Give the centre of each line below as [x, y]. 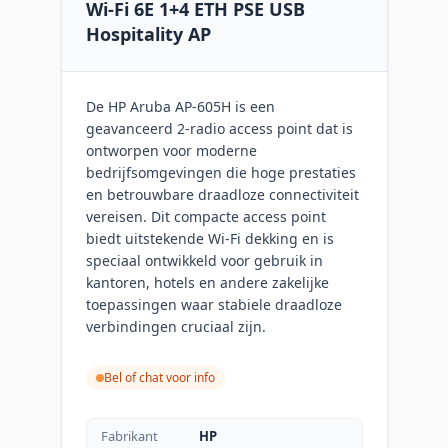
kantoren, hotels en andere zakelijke [207, 282]
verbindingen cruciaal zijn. [175, 326]
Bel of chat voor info [159, 377]
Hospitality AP [148, 33]
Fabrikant [129, 435]
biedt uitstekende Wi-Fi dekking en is [209, 238]
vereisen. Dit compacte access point [205, 216]
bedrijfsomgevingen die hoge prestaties [220, 172]
